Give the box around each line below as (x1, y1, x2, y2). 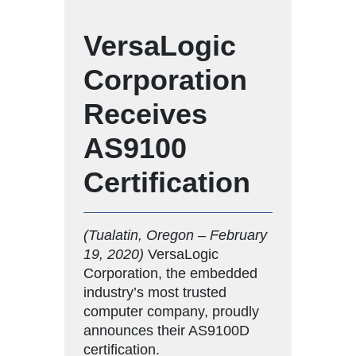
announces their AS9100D (83, 322, 250, 339)
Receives (83, 97, 207, 130)
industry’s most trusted (83, 284, 226, 300)
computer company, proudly (83, 303, 259, 319)
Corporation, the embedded (83, 265, 257, 281)
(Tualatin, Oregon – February (83, 226, 267, 243)
